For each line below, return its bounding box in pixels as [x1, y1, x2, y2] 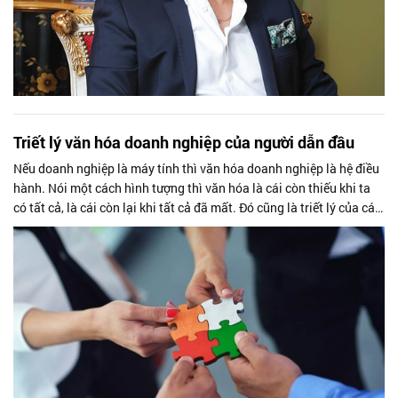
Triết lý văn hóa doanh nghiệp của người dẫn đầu [13, 131, 354, 154]
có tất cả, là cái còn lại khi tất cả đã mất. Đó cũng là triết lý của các [13, 199, 381, 217]
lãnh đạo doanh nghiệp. [13, 219, 145, 236]
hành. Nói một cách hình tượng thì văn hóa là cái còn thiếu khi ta [13, 179, 370, 197]
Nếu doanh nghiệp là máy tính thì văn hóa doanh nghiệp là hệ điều [13, 160, 379, 178]
